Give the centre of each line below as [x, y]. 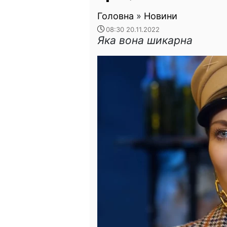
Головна [116, 16]
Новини [161, 16]
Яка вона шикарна [145, 40]
